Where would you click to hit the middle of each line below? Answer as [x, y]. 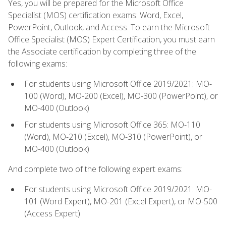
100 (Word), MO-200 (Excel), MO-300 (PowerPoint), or [121, 96]
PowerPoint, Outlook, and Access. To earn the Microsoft [109, 27]
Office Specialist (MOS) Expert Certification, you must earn [111, 39]
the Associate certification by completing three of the [102, 51]
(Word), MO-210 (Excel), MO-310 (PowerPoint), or [113, 136]
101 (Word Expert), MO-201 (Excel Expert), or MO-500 [121, 202]
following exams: [38, 63]
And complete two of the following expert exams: [95, 169]
